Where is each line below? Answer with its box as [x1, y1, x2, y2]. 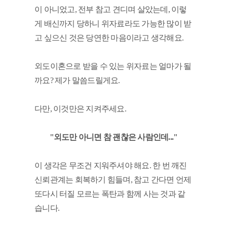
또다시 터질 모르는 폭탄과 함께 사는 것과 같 [34, 190, 185, 198]
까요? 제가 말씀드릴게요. [34, 76, 122, 85]
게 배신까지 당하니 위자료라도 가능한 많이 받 [34, 19, 192, 28]
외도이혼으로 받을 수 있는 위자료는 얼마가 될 [34, 62, 192, 70]
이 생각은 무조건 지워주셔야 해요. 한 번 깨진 [34, 161, 187, 170]
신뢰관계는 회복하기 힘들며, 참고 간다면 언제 [34, 175, 192, 184]
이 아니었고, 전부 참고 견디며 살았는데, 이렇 [34, 5, 187, 14]
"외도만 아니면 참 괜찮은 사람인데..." [49, 133, 178, 141]
